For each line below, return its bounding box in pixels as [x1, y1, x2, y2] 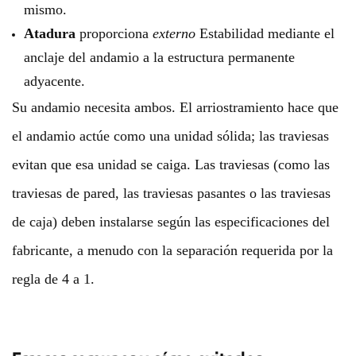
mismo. [24, 2, 67, 17]
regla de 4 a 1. [12, 271, 95, 287]
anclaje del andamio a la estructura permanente [24, 49, 295, 65]
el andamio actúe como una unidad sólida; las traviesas [12, 128, 329, 144]
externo [153, 25, 195, 41]
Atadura [24, 25, 75, 41]
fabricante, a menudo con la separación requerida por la [12, 242, 333, 258]
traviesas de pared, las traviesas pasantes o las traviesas [12, 185, 331, 201]
